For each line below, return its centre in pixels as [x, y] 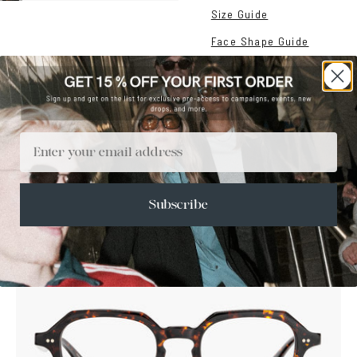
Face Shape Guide [260, 41]
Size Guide [239, 14]
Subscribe [178, 205]
